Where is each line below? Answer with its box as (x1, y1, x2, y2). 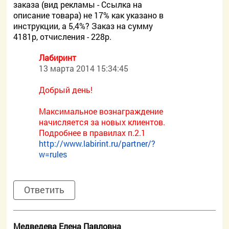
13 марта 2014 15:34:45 (39, 63, 129, 74)
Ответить (24, 184, 65, 196)
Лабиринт (39, 52, 77, 63)
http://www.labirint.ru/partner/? (39, 138, 156, 149)
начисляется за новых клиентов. (39, 117, 166, 127)
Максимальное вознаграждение (39, 106, 164, 117)
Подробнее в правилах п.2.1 (39, 127, 146, 138)
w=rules (39, 149, 67, 159)
